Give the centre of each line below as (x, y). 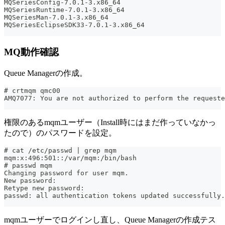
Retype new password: (44, 188)
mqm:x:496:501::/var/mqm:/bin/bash (70, 158)
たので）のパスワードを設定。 (60, 133)
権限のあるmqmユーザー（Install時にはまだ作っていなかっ (110, 122)
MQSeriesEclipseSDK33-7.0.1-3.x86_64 (74, 25)
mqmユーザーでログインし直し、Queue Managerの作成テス (110, 219)
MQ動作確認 (31, 52)
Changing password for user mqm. (66, 173)
